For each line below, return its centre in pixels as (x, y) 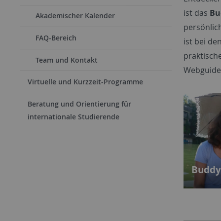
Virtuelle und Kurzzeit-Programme (85, 82)
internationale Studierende (74, 116)
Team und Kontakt (67, 60)
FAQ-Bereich (56, 37)
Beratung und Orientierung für (79, 104)
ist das (197, 13)
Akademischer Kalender (75, 16)
